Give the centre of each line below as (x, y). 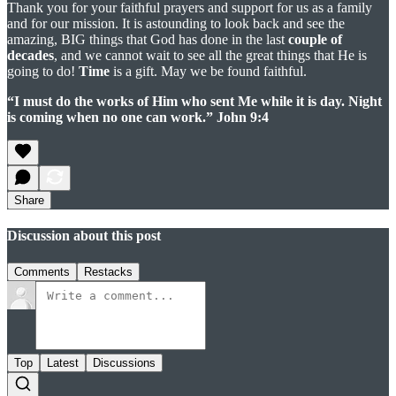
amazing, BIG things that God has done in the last (148, 39)
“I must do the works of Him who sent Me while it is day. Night (194, 101)
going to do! (43, 71)
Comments (42, 272)
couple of (315, 39)
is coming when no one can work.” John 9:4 (138, 117)
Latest (63, 363)
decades (30, 55)
